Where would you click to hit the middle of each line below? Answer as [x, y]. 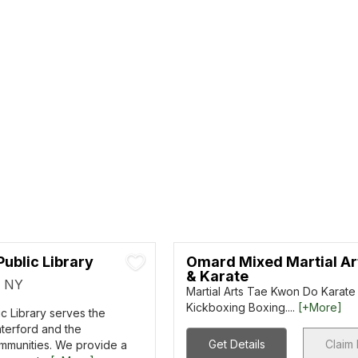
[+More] [320, 307]
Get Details [237, 344]
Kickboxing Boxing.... [243, 307]
